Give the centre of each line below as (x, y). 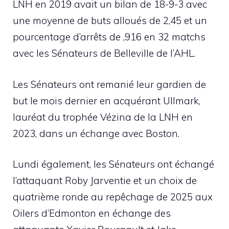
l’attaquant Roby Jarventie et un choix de (105, 181)
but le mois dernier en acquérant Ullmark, (107, 100)
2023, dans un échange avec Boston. (96, 133)
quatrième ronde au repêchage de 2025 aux (113, 197)
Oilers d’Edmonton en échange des (92, 213)
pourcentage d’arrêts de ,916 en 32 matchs (109, 37)
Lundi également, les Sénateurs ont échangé (113, 164)
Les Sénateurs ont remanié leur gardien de (109, 84)
